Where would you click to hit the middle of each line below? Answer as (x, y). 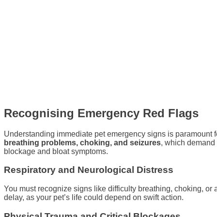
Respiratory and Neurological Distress (89, 170)
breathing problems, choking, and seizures (82, 142)
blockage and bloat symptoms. (56, 151)
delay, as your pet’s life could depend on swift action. (94, 198)
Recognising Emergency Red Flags (101, 113)
